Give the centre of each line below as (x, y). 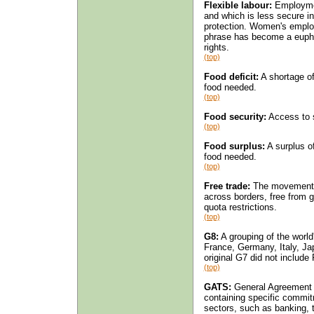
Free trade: (227, 186)
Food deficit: (231, 76)
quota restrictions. (240, 207)
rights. (216, 47)
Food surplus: (234, 146)
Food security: (235, 116)
